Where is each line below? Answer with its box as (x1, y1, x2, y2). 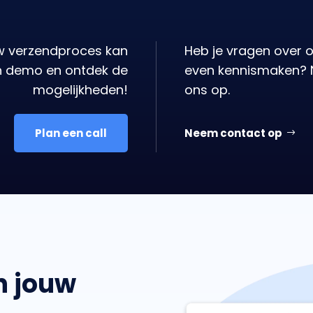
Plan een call (35, 126, 107, 141)
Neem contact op (184, 126, 282, 141)
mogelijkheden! (33, 81, 128, 99)
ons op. (184, 81, 230, 99)
